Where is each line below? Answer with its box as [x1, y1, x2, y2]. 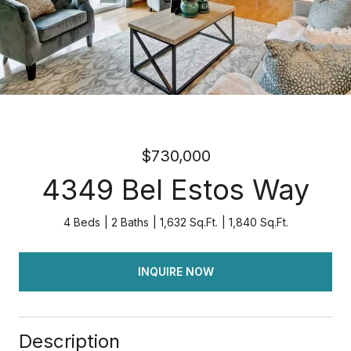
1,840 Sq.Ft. [228, 215, 288, 229]
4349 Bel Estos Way [42, 172, 309, 207]
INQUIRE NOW [137, 264, 214, 278]
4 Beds [63, 215, 100, 229]
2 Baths [110, 215, 149, 229]
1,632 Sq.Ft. [159, 215, 218, 229]
